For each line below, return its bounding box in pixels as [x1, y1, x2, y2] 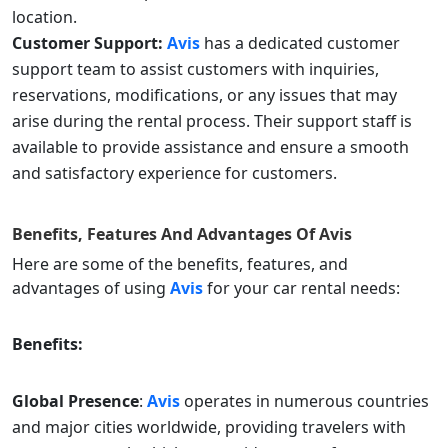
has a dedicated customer [204, 32, 400, 55]
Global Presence [12, 390, 139, 413]
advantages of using [12, 277, 170, 300]
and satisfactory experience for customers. [12, 162, 337, 185]
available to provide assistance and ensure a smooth [12, 136, 409, 159]
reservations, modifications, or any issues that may [12, 84, 397, 107]
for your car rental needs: [203, 277, 400, 300]
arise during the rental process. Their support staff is [12, 110, 412, 133]
